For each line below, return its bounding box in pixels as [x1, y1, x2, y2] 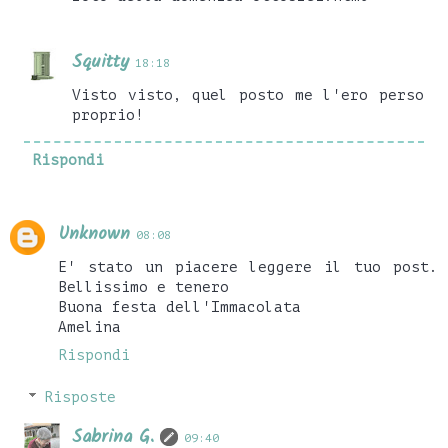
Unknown [58, 220, 130, 250]
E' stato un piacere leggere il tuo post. [58, 259, 438, 276]
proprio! [72, 107, 145, 124]
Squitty [72, 48, 130, 78]
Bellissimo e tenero [58, 279, 229, 296]
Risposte [44, 388, 117, 405]
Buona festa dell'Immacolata [58, 299, 301, 316]
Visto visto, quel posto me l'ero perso [72, 87, 424, 104]
